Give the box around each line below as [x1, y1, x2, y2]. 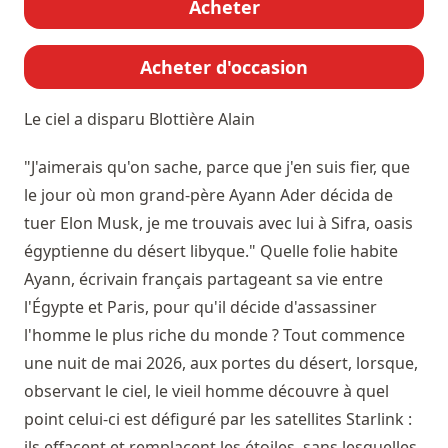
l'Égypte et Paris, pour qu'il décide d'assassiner [24, 295, 377, 318]
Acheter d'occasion [140, 54, 308, 79]
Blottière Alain [149, 107, 255, 130]
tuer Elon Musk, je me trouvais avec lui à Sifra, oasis [24, 211, 413, 234]
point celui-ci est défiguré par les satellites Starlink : [24, 407, 412, 430]
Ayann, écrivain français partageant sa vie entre [24, 267, 383, 290]
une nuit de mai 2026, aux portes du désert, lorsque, [24, 351, 418, 374]
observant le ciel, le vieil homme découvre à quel [24, 379, 389, 402]
